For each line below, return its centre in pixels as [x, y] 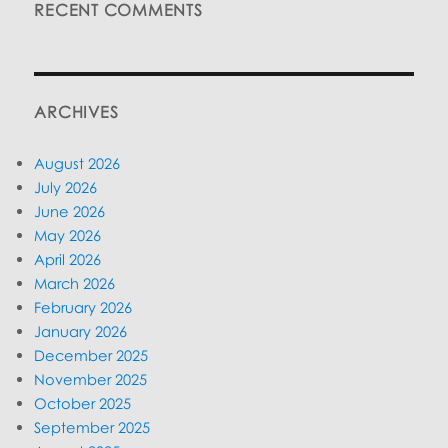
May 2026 [68, 234]
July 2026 [66, 186]
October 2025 [83, 402]
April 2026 [68, 258]
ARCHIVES [76, 111]
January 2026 [81, 330]
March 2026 [75, 282]
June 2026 [70, 210]
